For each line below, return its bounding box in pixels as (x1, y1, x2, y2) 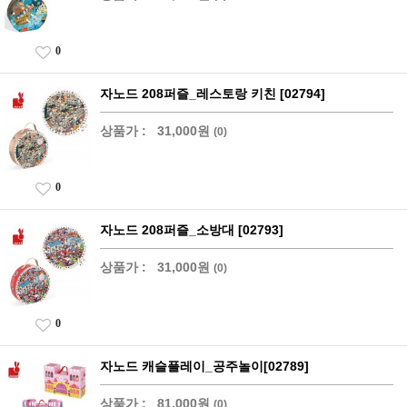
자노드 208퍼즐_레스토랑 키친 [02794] (100, 85, 325, 101)
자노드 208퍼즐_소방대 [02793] (100, 222, 283, 237)
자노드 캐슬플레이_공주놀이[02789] (100, 358, 309, 373)
